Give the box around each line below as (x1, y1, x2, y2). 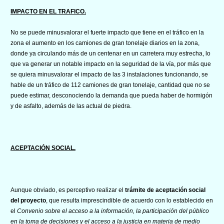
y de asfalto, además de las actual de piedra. (10, 102, 131, 109)
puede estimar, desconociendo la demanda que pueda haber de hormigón (10, 91, 212, 99)
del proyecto (10, 196, 46, 204)
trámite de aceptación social (123, 186, 205, 193)
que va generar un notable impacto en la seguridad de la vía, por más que (10, 60, 211, 67)
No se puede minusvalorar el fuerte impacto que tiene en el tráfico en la (10, 28, 204, 36)
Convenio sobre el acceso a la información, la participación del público (17, 207, 209, 214)
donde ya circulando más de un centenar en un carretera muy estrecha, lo (10, 49, 210, 57)
